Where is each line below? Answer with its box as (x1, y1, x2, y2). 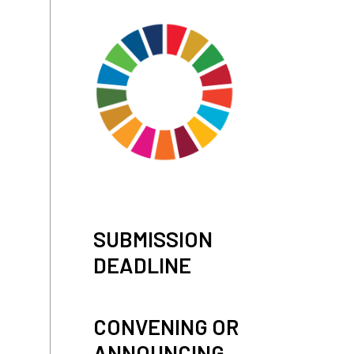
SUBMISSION (92, 225, 213, 251)
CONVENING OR (92, 313, 239, 339)
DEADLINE (92, 251, 191, 277)
